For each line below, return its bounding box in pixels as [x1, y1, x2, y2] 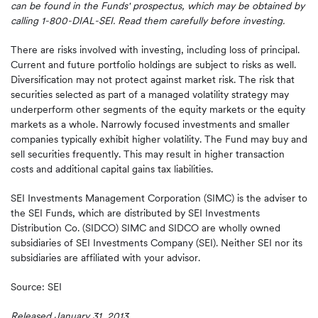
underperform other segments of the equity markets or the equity [11, 104, 305, 115]
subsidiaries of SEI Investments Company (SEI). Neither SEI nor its [11, 237, 302, 248]
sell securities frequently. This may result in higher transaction [11, 148, 285, 160]
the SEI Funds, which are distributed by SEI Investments [11, 207, 260, 219]
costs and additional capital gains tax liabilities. [11, 163, 213, 175]
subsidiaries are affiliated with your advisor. [11, 252, 200, 263]
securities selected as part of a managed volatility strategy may [11, 89, 289, 100]
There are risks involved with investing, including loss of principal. [11, 44, 300, 55]
